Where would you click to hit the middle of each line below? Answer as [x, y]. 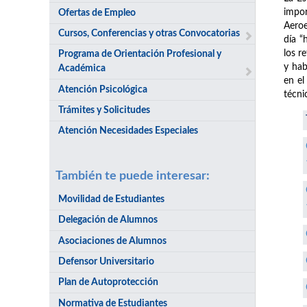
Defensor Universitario [107, 261]
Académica [82, 69]
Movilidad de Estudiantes [112, 199]
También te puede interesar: [133, 175]
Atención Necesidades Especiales [128, 131]
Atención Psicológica [103, 89]
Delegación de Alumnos [108, 220]
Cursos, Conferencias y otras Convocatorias [149, 33]
